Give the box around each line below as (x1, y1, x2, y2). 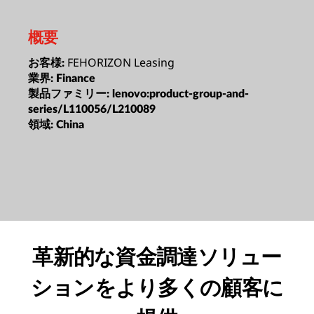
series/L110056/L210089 (28, 103, 156, 115)
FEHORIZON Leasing (67, 54, 175, 70)
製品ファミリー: (28, 88, 112, 100)
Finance (56, 72, 95, 84)
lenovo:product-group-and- (112, 88, 249, 100)
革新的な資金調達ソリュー (32, 241, 282, 271)
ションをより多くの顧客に (30, 272, 284, 301)
